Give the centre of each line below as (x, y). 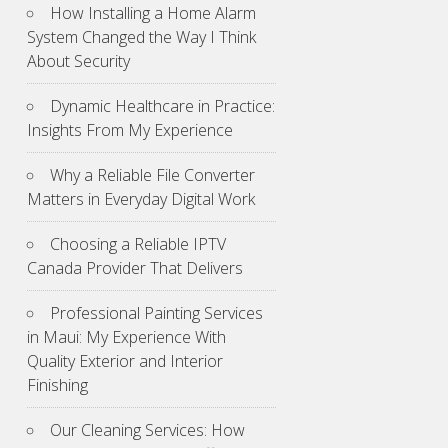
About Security (78, 60)
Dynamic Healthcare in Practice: (162, 105)
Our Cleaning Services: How (147, 429)
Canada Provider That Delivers (135, 267)
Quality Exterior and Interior (125, 360)
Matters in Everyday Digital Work (141, 198)
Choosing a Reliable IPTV (138, 243)
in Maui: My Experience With (126, 336)
